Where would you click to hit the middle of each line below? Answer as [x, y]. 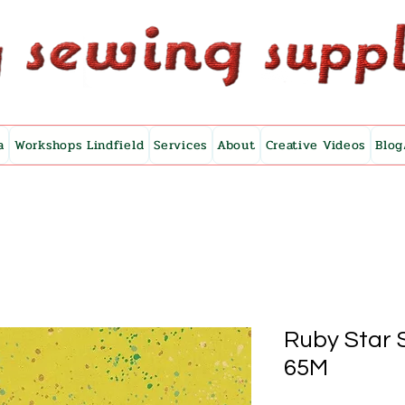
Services [180, 146]
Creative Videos [316, 146]
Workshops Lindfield [80, 146]
